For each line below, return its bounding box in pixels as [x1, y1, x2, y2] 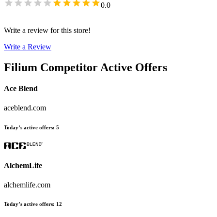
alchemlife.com [4, 180, 50, 189]
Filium [4, 61, 37, 74]
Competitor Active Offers [40, 61, 167, 74]
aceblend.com [4, 103, 46, 112]
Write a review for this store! [4, 26, 91, 35]
